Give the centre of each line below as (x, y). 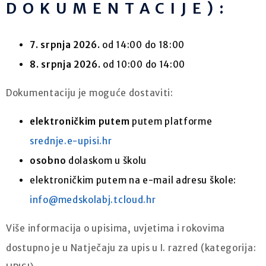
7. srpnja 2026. (65, 45)
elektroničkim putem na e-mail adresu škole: (133, 180)
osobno (48, 160)
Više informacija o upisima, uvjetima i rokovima (115, 228)
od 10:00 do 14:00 (143, 64)
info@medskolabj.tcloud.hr (93, 199)
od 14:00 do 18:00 (142, 45)
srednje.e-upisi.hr (71, 141)
